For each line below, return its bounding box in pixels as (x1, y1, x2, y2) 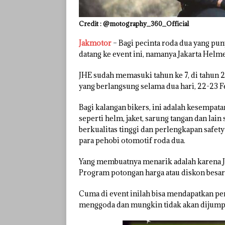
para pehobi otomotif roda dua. (79, 136, 185, 146)
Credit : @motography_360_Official (79, 20, 189, 28)
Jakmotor (79, 38, 111, 48)
